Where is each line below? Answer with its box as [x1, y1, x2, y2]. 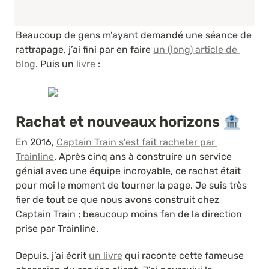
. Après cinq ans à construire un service [54, 150, 232, 162]
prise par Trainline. [16, 222, 98, 234]
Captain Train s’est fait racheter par [56, 136, 215, 148]
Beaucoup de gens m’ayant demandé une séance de [16, 29, 252, 41]
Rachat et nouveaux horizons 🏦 [16, 113, 241, 130]
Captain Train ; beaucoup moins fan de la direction [16, 208, 242, 220]
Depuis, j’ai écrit [16, 249, 89, 261]
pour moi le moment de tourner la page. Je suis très [16, 179, 247, 191]
